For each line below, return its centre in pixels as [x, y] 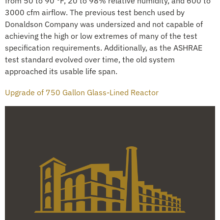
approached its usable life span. [61, 71]
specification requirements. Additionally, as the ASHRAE [104, 47]
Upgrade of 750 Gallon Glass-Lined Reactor [82, 93]
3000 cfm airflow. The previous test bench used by [95, 12]
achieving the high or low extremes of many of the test [101, 36]
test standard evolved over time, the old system [90, 59]
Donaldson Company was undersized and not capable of [104, 24]
